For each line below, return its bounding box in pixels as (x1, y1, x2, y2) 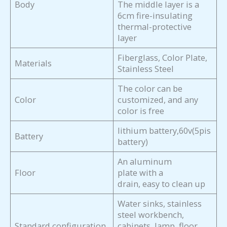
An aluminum (118, 156, 172, 168)
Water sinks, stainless (118, 198, 202, 210)
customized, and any (118, 94, 199, 106)
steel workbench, (118, 209, 184, 221)
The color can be (118, 83, 183, 95)
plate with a (118, 167, 164, 179)
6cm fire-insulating (118, 10, 193, 22)
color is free (118, 105, 165, 117)
